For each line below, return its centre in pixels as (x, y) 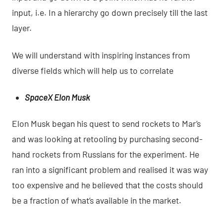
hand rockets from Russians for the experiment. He (106, 154)
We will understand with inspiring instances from (101, 55)
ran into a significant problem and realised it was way (110, 169)
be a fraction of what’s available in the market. (97, 200)
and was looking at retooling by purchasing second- (107, 139)
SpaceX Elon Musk (57, 97)
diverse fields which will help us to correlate (93, 70)
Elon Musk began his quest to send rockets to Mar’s (106, 123)
